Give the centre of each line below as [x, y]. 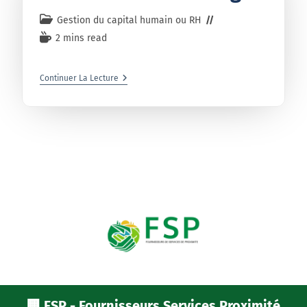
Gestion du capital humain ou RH [130, 20]
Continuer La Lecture [79, 78]
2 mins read [82, 38]
